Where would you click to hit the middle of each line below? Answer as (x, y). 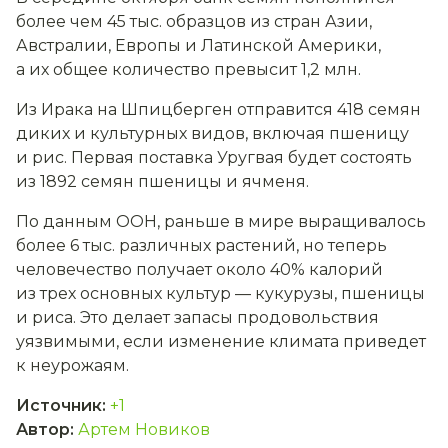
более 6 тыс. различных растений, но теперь (201, 246)
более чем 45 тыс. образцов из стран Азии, (194, 22)
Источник (59, 406)
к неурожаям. (72, 366)
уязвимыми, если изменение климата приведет (221, 342)
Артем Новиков (144, 430)
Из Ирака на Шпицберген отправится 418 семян (218, 110)
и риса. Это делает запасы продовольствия (197, 318)
